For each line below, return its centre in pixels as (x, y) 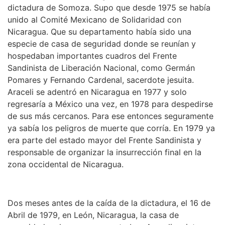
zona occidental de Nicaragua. (66, 164)
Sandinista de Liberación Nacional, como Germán (101, 68)
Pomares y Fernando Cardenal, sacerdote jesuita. (102, 80)
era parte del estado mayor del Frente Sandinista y (104, 140)
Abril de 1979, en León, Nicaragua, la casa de (93, 215)
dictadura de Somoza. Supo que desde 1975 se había (109, 8)
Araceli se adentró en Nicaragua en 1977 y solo (97, 92)
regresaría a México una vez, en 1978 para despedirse (110, 104)
